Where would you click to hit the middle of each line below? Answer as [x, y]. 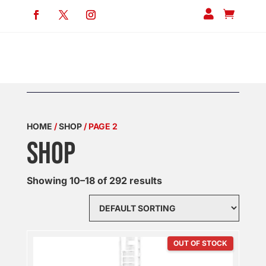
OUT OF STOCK [201, 243]
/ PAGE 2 [99, 126]
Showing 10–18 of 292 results [94, 180]
